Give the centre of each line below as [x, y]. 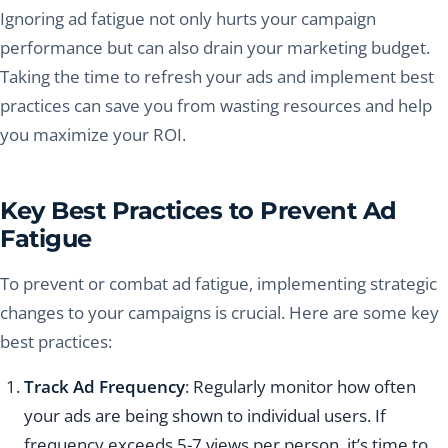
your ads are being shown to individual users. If [205, 416]
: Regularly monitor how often [300, 387]
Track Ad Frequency [104, 387]
